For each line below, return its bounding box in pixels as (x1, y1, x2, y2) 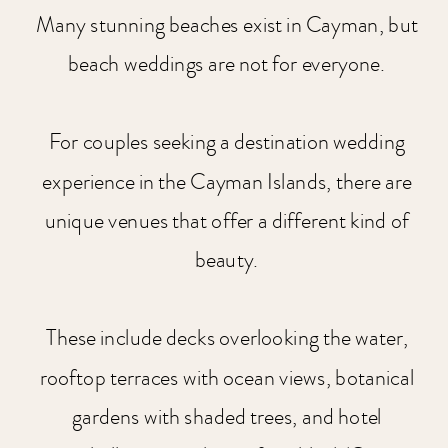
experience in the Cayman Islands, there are (42, 166, 412, 198)
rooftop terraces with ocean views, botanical (39, 362, 414, 394)
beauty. (194, 244, 259, 276)
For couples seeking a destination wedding (49, 127, 405, 159)
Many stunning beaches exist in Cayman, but (35, 9, 418, 41)
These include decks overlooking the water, (45, 323, 409, 355)
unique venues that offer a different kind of (44, 205, 409, 237)
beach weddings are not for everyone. (67, 48, 386, 80)
